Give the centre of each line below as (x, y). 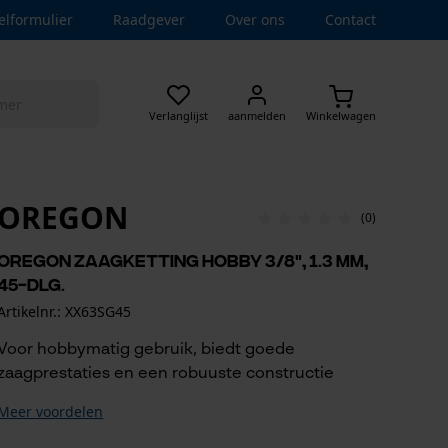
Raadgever (149, 19)
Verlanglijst (178, 115)
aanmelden (256, 115)
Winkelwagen (340, 115)
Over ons (255, 19)
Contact (350, 19)
